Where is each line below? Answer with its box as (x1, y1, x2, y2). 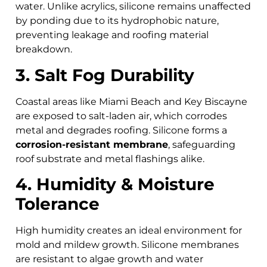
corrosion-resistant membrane (15, 138, 168, 150)
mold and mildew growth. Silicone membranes (15, 239, 239, 251)
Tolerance (15, 194, 100, 215)
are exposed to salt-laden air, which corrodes (15, 110, 227, 122)
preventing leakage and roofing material (15, 29, 209, 41)
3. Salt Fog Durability (15, 64, 194, 85)
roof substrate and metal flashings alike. (15, 153, 204, 164)
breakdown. (15, 44, 72, 55)
